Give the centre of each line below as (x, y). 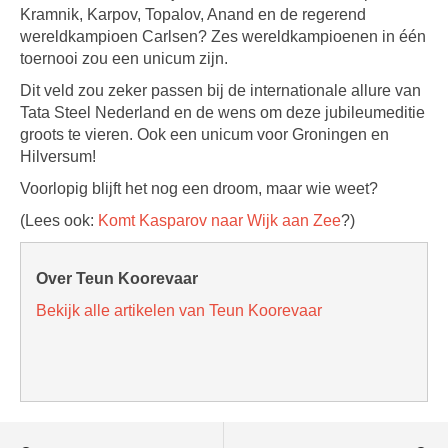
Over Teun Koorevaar (117, 278)
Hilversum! (58, 156)
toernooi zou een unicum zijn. (124, 58)
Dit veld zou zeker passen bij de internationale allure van (220, 90)
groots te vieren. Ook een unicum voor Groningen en (204, 134)
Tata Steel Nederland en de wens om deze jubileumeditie (222, 112)
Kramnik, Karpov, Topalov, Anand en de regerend (193, 14)
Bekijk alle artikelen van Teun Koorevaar (179, 310)
